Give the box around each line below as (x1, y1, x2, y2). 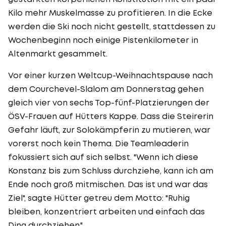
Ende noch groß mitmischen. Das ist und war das (8, 179, 208, 189)
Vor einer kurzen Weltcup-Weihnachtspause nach (8, 70, 213, 80)
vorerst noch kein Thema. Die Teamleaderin (8, 138, 189, 148)
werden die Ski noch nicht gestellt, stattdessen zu (8, 21, 215, 31)
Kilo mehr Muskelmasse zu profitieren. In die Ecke (8, 7, 212, 18)
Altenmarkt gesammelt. (8, 48, 107, 59)
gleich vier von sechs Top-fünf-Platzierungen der (8, 97, 209, 107)
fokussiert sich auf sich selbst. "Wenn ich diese (8, 151, 198, 162)
